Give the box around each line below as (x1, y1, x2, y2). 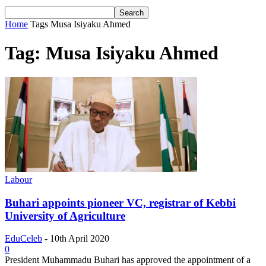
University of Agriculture (5, 209, 125, 222)
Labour (5, 174, 32, 185)
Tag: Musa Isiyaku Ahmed (5, 42, 218, 64)
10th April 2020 (50, 233, 109, 244)
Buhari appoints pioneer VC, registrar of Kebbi (5, 196, 236, 209)
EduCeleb (5, 233, 42, 244)
